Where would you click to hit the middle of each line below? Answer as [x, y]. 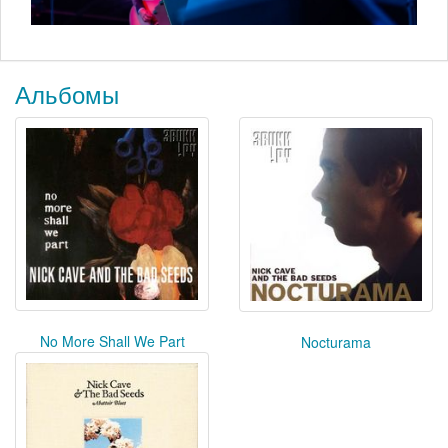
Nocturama [336, 342]
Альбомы [67, 93]
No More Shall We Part [112, 340]
